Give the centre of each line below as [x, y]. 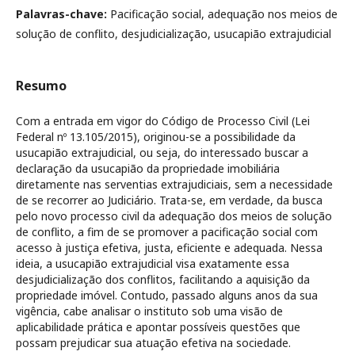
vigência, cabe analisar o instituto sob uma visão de [149, 311]
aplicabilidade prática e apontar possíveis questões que [158, 327]
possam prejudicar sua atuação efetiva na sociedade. [153, 343]
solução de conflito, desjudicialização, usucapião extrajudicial [174, 34]
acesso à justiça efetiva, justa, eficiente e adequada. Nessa [169, 248]
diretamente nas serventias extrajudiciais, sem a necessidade [174, 184]
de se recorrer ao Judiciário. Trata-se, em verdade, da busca [169, 200]
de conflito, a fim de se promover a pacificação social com [167, 232]
